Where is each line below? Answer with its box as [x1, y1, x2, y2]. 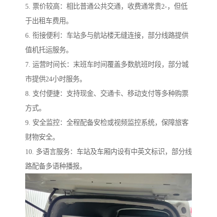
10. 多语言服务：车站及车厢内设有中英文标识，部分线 [25, 148, 192, 156]
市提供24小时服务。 [25, 75, 86, 83]
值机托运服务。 [25, 46, 73, 54]
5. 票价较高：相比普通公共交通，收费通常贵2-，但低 [25, 2, 187, 11]
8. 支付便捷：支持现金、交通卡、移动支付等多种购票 [25, 90, 188, 98]
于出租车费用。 [25, 17, 73, 25]
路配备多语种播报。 [25, 162, 86, 170]
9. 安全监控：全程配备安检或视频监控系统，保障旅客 [25, 119, 188, 127]
